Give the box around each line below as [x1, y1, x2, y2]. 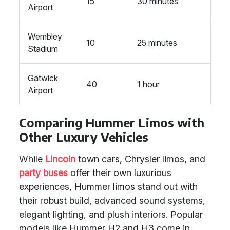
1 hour [137, 79, 160, 89]
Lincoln [45, 154, 75, 164]
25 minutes [137, 37, 177, 48]
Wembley [28, 31, 62, 42]
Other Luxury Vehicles [19, 129, 148, 144]
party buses [19, 167, 68, 178]
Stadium [28, 44, 58, 54]
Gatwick [28, 73, 58, 83]
